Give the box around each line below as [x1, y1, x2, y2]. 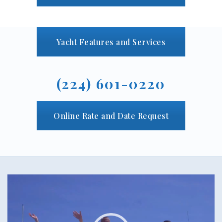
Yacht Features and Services [56, 37, 166, 48]
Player [7, 184, 28, 193]
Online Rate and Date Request [54, 111, 168, 121]
